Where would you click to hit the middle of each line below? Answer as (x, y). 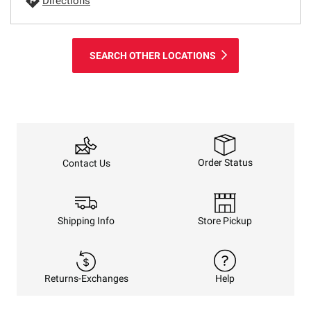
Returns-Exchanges (86, 278)
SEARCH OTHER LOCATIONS (153, 55)
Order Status (225, 163)
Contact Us (86, 163)
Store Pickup (225, 220)
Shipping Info (86, 220)
